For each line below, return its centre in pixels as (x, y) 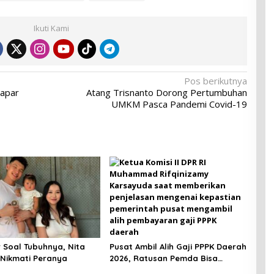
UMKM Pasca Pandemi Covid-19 (179, 104)
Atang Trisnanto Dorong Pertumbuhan (166, 92)
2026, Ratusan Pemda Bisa (163, 258)
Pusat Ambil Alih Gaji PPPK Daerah (178, 246)
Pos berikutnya (215, 80)
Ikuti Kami (51, 28)
